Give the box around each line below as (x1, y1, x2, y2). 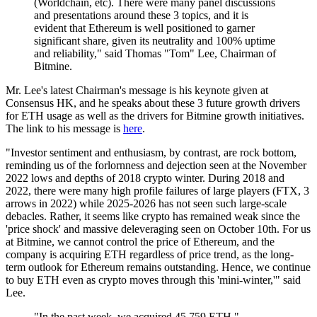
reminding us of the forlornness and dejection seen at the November (6, 158, 306, 171)
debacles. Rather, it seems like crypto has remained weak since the (6, 209, 300, 222)
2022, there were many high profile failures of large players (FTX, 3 (6, 184, 309, 197)
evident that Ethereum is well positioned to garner (34, 21, 255, 34)
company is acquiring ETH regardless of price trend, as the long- (6, 248, 294, 260)
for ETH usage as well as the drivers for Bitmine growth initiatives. (6, 109, 304, 122)
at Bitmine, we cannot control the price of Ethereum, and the (6, 235, 275, 248)
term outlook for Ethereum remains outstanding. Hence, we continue (6, 260, 311, 273)
